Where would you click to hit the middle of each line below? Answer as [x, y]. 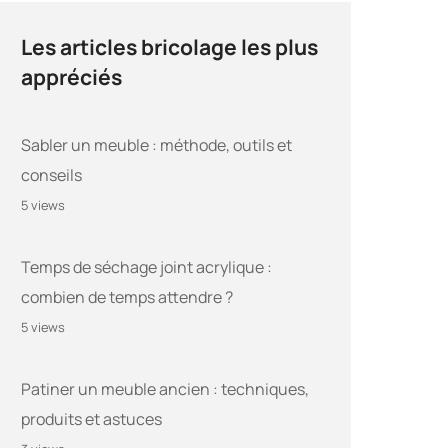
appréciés [71, 77]
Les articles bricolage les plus [169, 47]
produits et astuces [91, 419]
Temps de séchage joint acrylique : [146, 267]
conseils [51, 175]
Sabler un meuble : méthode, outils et [156, 145]
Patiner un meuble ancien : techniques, [165, 389]
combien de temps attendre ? [127, 297]
